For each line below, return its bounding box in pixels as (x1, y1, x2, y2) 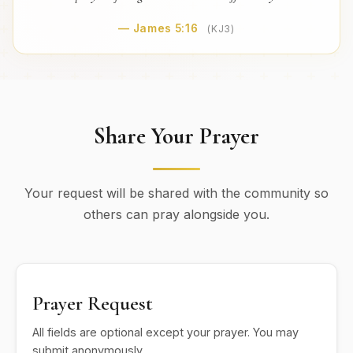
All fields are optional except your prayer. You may (32, 325, 299, 339)
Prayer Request (32, 291, 153, 315)
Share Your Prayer (94, 122, 259, 150)
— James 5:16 (118, 22, 202, 35)
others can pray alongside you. (84, 206, 269, 222)
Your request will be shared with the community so (24, 185, 329, 201)
